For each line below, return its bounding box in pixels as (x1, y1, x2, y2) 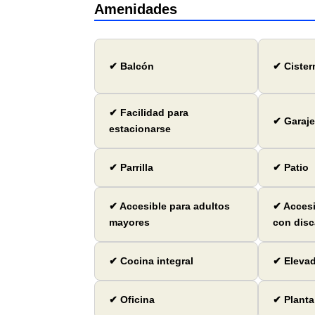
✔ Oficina (109, 294, 155, 306)
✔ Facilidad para (109, 107, 189, 119)
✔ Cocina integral (109, 255, 194, 267)
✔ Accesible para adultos (109, 200, 231, 212)
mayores (109, 217, 150, 229)
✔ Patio (272, 162, 309, 174)
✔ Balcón (109, 60, 155, 72)
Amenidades (94, 1, 178, 18)
